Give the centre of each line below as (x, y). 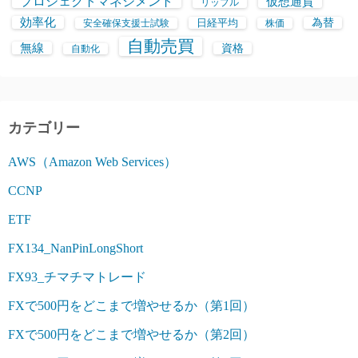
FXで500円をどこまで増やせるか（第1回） (131, 305)
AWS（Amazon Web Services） (92, 161)
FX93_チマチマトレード (77, 276)
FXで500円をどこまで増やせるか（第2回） (131, 334)
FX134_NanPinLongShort (76, 248)
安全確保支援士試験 (126, 23)
